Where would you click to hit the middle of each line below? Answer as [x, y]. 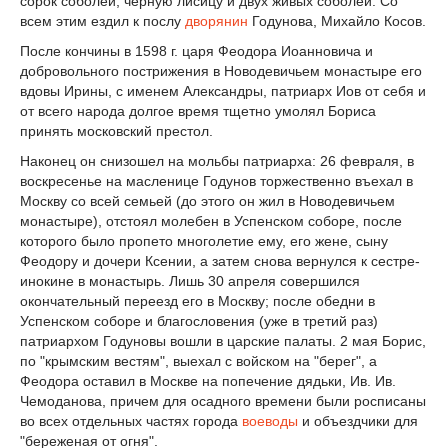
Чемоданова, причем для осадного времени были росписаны [223, 400]
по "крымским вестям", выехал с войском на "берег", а [198, 360]
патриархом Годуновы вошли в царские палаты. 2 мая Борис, [223, 340]
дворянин [216, 21]
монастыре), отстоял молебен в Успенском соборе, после [211, 220]
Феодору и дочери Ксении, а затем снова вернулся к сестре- [220, 260]
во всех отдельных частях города [131, 420]
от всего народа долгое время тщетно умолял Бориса [198, 111]
